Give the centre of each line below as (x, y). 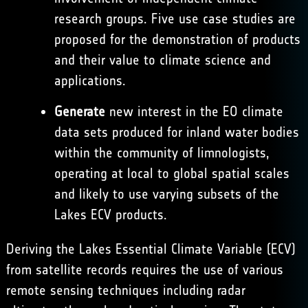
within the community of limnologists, (162, 153)
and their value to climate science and (162, 60)
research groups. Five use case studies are (175, 19)
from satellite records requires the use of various (144, 269)
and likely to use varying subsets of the (166, 194)
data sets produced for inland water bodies (176, 132)
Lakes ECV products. (110, 214)
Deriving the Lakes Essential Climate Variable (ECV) (151, 249)
